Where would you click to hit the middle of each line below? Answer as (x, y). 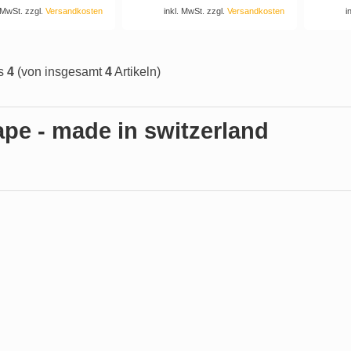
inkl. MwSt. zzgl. (196, 11)
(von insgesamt (60, 72)
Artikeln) (136, 72)
